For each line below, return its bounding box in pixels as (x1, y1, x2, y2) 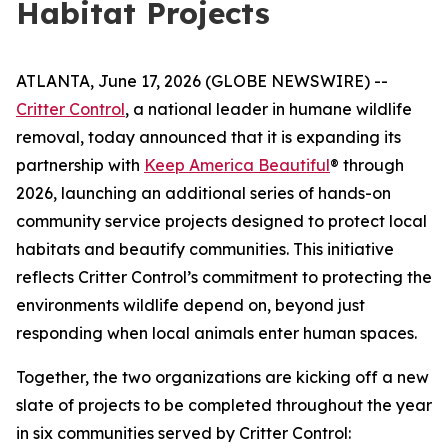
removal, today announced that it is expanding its (16, 127, 401, 147)
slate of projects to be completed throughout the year (16, 395, 432, 415)
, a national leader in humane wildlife (125, 99, 412, 119)
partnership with (16, 155, 144, 175)
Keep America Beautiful (144, 155, 330, 175)
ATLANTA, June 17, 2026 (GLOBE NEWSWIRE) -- (16, 71, 388, 91)
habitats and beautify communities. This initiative (16, 239, 394, 259)
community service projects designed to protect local (16, 211, 427, 231)
